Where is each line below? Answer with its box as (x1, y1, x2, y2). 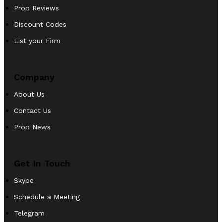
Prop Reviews (14, 3, 59, 12)
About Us (14, 90, 45, 98)
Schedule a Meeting (14, 192, 80, 201)
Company (14, 71, 55, 82)
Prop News (14, 122, 51, 131)
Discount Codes (14, 20, 66, 28)
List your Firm (14, 36, 60, 45)
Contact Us (14, 106, 51, 114)
